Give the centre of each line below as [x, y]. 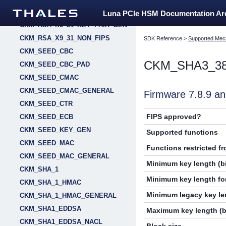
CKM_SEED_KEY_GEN [55, 130]
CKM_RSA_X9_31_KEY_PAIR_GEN [73, 25]
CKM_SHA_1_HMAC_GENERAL [68, 195]
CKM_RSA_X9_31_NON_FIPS [65, 38]
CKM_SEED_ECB [46, 117]
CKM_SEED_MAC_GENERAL [65, 156]
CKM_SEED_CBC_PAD [55, 64]
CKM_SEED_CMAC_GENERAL [67, 91]
